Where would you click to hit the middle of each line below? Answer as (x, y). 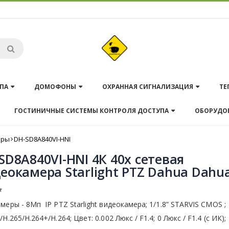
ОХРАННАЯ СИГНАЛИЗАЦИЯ (148, 87)
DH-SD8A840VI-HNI (42, 139)
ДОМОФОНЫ (55, 87)
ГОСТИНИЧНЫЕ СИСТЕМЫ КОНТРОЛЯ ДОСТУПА (91, 111)
